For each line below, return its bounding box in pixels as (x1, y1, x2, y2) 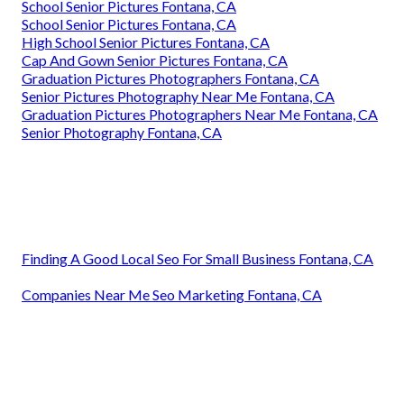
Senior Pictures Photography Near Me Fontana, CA (22, 87, 335, 106)
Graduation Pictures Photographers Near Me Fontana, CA (22, 106, 378, 124)
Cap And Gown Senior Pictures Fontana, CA (22, 51, 288, 69)
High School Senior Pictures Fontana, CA (22, 33, 270, 51)
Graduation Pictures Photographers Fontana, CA (22, 69, 319, 87)
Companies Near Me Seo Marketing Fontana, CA (22, 286, 322, 304)
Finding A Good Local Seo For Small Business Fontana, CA (22, 250, 373, 268)
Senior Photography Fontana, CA (22, 124, 222, 142)
